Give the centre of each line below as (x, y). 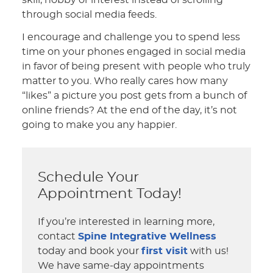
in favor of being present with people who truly (136, 66)
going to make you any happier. (100, 125)
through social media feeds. (90, 14)
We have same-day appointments (121, 265)
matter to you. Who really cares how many (125, 81)
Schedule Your (89, 177)
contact (58, 236)
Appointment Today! (110, 194)
